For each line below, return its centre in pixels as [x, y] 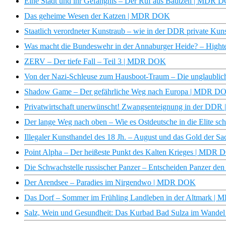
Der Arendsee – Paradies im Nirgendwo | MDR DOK [110, 183]
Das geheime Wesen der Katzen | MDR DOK [97, 16]
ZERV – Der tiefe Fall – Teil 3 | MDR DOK [95, 62]
